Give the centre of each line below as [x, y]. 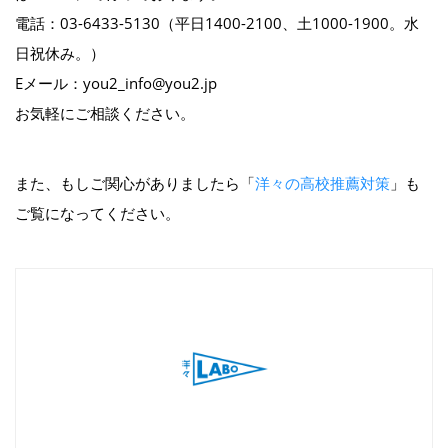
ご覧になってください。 [97, 212]
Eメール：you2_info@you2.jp [116, 82]
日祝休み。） [60, 52]
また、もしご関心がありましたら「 [135, 182]
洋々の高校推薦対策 [322, 182]
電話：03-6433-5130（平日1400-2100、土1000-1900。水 [217, 22]
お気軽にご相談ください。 [105, 112]
